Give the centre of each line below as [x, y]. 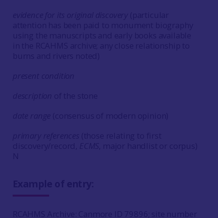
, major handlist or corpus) [148, 146]
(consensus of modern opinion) [110, 116]
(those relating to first [120, 136]
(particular [149, 15]
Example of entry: [53, 184]
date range [32, 116]
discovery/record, [46, 146]
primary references [46, 136]
